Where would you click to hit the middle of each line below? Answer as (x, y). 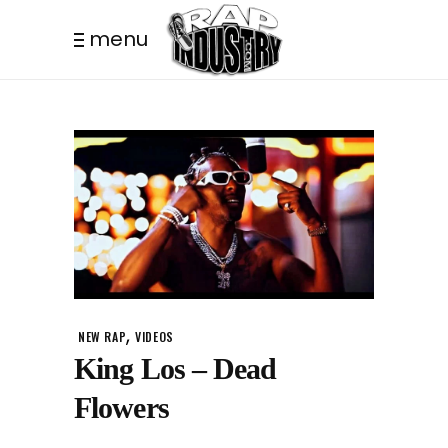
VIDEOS (154, 337)
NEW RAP (102, 337)
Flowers (121, 408)
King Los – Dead (175, 369)
